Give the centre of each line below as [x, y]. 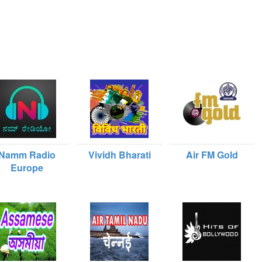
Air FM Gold [212, 155]
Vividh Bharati [119, 155]
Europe [27, 168]
